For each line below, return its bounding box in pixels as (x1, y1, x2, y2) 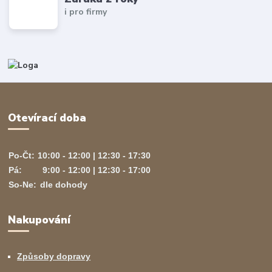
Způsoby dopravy (17, 251, 91, 262)
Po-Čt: (8, 150, 35, 160)
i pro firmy (64, 6, 107, 18)
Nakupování (8, 212, 71, 227)
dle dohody (38, 179, 88, 189)
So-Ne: (8, 179, 37, 189)
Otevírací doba (8, 110, 87, 126)
